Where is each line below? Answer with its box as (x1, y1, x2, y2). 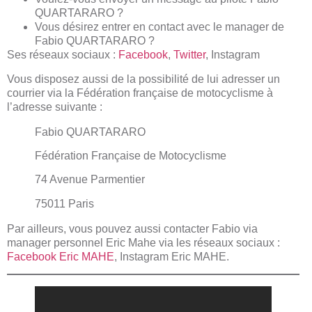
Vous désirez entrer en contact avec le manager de (35, 21, 284, 33)
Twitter (173, 49, 205, 61)
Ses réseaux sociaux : (7, 49, 118, 61)
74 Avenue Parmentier (35, 173, 145, 186)
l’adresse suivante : (7, 100, 102, 113)
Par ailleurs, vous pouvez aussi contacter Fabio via (7, 222, 258, 235)
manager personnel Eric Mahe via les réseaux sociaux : (7, 236, 280, 249)
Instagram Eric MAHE (120, 250, 226, 263)
